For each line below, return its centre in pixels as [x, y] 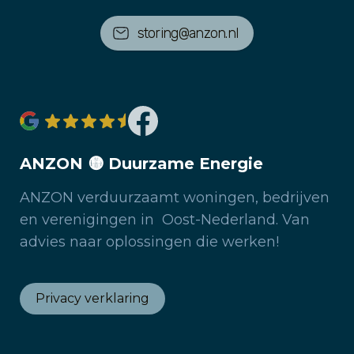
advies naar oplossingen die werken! [149, 241]
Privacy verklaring [92, 298]
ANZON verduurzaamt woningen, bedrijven [175, 197]
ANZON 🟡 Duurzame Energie [141, 163]
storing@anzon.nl [188, 33]
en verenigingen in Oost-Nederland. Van [165, 219]
